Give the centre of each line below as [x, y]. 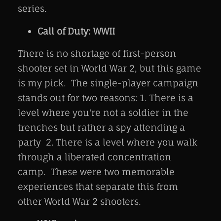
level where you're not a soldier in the [103, 112]
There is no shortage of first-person [97, 53]
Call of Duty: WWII [76, 31]
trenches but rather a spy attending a [101, 127]
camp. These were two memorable [96, 171]
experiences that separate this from [98, 186]
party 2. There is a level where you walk [108, 142]
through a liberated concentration [94, 157]
